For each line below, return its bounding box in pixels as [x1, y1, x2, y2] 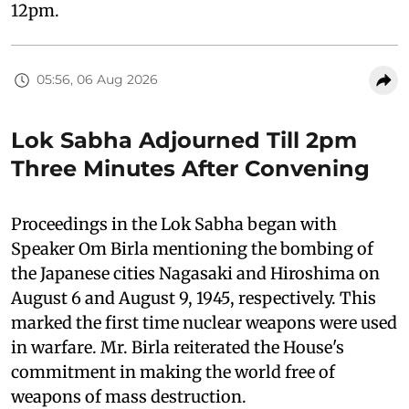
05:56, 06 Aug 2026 [37, 71, 158, 89]
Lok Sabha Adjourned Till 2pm [11, 126, 357, 153]
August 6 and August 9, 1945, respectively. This [11, 287, 376, 309]
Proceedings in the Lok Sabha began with [11, 213, 337, 235]
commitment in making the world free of [11, 361, 335, 383]
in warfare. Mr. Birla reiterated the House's [11, 336, 344, 358]
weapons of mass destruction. [11, 385, 246, 407]
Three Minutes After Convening [11, 154, 370, 182]
